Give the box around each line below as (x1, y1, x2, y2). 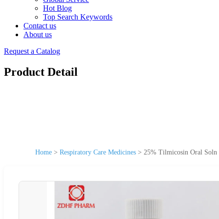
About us (23, 30, 52, 39)
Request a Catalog (4, 47, 60, 55)
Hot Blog (43, 4, 72, 12)
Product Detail (4, 65, 78, 78)
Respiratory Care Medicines (60, 148, 136, 156)
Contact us (23, 22, 56, 30)
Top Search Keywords (43, 13, 112, 21)
